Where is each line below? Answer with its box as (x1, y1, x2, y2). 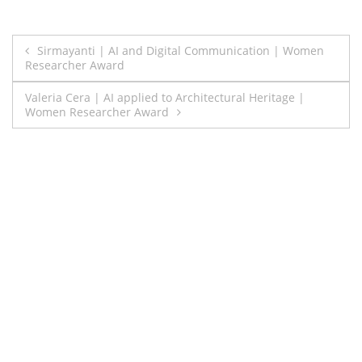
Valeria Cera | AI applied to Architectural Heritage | (25, 89, 305, 105)
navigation (11, 68, 130, 98)
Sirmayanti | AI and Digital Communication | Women (37, 42, 324, 58)
